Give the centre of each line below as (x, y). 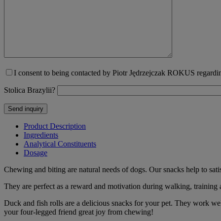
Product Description (55, 126)
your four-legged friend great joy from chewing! (79, 212)
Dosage (36, 152)
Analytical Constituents (60, 144)
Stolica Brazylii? (30, 90)
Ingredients (41, 135)
